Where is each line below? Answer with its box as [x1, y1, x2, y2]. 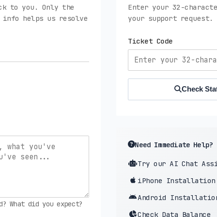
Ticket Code [128, 36, 173, 46]
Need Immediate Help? [135, 139, 214, 149]
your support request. [128, 13, 214, 23]
